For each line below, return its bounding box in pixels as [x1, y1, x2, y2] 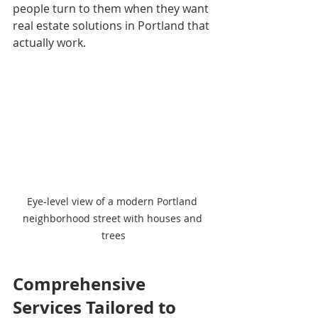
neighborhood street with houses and [22, 211, 205, 225]
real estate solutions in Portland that [13, 18, 212, 33]
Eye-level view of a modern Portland [27, 194, 200, 208]
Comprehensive [13, 271, 150, 296]
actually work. [13, 35, 86, 50]
